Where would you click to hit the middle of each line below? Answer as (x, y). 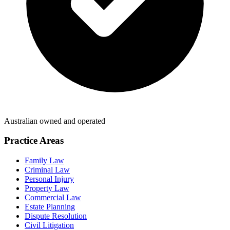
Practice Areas (34, 141)
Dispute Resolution (56, 216)
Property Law (47, 188)
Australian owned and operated (55, 121)
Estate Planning (50, 207)
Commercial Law (53, 197)
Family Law (44, 160)
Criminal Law (47, 170)
